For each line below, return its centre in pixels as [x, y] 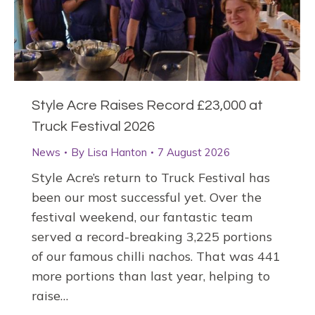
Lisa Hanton [117, 153]
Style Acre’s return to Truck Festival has [151, 178]
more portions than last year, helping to [151, 276]
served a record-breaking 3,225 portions [152, 237]
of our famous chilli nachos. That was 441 [156, 257]
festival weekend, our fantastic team [142, 217]
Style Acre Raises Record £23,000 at [147, 106]
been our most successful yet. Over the [147, 198]
